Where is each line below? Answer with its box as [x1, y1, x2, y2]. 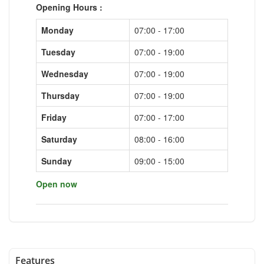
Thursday [41, 89, 80, 101]
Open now [36, 177, 77, 190]
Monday [41, 24, 74, 36]
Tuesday [41, 45, 75, 58]
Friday [41, 111, 67, 123]
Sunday [41, 154, 72, 167]
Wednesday [41, 67, 88, 80]
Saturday [41, 133, 77, 145]
